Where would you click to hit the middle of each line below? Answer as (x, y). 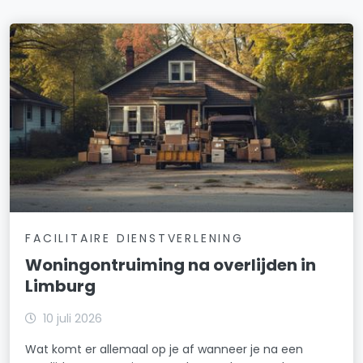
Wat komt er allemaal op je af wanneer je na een (164, 349)
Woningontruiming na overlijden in (171, 265)
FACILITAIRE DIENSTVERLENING (135, 238)
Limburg (61, 286)
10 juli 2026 (73, 318)
